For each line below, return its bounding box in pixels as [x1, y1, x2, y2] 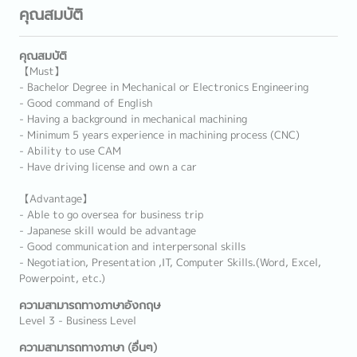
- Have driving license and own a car [19, 159, 197, 174]
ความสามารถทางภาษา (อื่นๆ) [19, 339, 157, 355]
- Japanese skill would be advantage [19, 223, 196, 237]
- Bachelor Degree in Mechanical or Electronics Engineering [19, 80, 308, 94]
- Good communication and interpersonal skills [19, 239, 245, 253]
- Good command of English [19, 96, 152, 110]
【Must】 [19, 64, 65, 78]
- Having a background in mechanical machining [19, 112, 247, 126]
